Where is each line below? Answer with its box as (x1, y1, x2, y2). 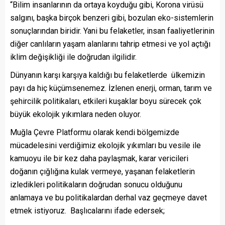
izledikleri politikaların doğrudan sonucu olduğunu (10, 180, 182, 190)
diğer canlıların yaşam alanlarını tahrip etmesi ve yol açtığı (10, 39, 210, 49)
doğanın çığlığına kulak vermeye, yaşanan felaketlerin (10, 167, 195, 177)
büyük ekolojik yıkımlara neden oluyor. (10, 109, 141, 120)
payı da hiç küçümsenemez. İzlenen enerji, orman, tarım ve (10, 83, 212, 93)
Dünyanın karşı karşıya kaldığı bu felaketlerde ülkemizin (10, 70, 205, 80)
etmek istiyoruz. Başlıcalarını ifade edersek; (10, 206, 165, 216)
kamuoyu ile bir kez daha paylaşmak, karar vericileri (10, 154, 188, 164)
